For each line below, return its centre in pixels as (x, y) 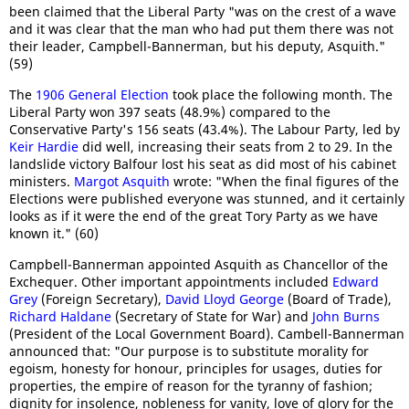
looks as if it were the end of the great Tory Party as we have (194, 215)
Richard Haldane (60, 316)
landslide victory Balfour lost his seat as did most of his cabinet (203, 163)
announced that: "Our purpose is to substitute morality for (189, 351)
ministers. (42, 181)
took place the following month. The (281, 94)
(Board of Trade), (338, 299)
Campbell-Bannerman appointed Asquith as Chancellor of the (199, 264)
